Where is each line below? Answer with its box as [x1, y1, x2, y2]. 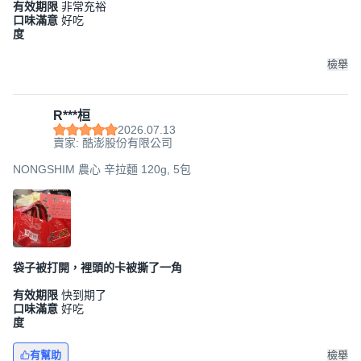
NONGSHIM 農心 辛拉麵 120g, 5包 [13, 163, 191, 176]
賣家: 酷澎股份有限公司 [53, 136, 172, 149]
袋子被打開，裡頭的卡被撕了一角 [13, 261, 182, 274]
